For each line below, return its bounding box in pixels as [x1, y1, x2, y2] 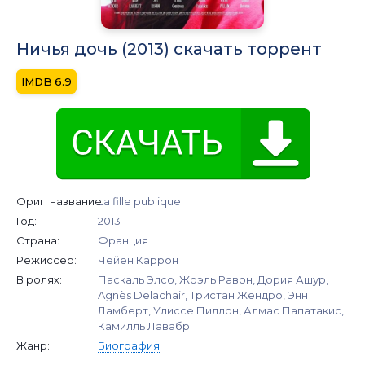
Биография [98, 338, 160, 352]
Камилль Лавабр [98, 319, 190, 332]
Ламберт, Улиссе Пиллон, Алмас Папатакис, [98, 303, 344, 317]
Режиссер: [16, 253, 77, 266]
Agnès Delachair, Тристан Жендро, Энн [98, 288, 308, 301]
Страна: [16, 233, 59, 247]
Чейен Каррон [98, 253, 178, 266]
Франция [98, 233, 148, 247]
